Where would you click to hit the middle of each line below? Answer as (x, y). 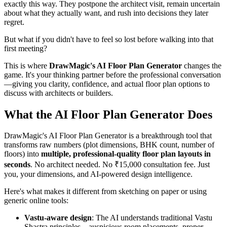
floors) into (23, 154)
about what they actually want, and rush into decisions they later (106, 13)
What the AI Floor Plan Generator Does (108, 114)
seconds (17, 165)
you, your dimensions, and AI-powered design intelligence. (98, 174)
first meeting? (26, 48)
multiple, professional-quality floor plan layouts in (126, 154)
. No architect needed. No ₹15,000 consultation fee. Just (120, 165)
